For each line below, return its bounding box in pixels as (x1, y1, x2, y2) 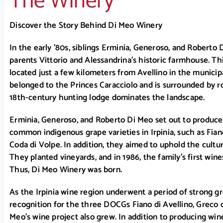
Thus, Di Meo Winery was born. (9, 163, 122, 177)
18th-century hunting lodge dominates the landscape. (9, 91, 205, 105)
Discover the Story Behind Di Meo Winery (9, 18, 162, 33)
